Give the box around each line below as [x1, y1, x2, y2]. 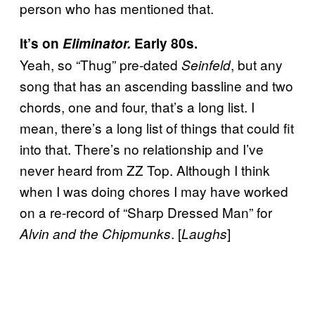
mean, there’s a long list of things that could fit [20, 117, 294, 137]
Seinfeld [181, 55, 231, 74]
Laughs [181, 224, 227, 243]
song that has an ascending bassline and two [20, 75, 293, 95]
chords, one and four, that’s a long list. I [20, 96, 255, 116]
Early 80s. [134, 33, 198, 53]
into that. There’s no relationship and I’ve [20, 139, 264, 158]
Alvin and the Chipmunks [20, 224, 171, 243]
